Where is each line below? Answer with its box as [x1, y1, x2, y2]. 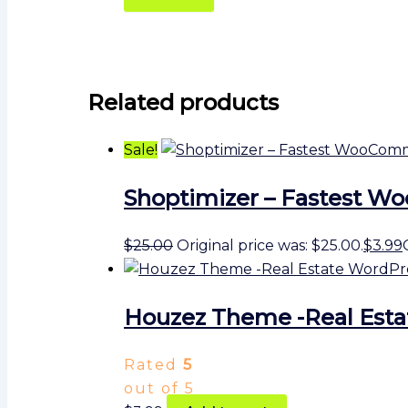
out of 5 [124, 379, 195, 397]
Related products [87, 89, 279, 117]
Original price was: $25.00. [177, 237, 363, 255]
